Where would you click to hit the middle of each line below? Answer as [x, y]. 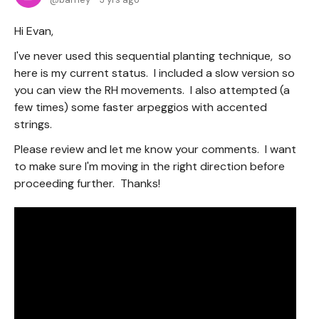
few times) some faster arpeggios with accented [141, 107]
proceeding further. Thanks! [87, 183]
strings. [35, 124]
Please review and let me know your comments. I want [155, 149]
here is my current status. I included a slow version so [155, 73]
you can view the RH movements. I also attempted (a [152, 90]
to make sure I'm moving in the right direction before [150, 166]
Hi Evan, [34, 31]
